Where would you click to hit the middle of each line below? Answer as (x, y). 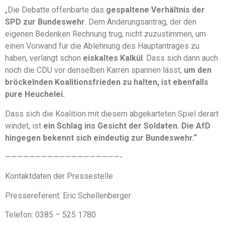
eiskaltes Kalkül (113, 58)
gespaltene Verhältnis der (155, 10)
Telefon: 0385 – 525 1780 (50, 215)
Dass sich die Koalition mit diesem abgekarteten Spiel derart (112, 114)
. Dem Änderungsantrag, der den (141, 22)
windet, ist (24, 126)
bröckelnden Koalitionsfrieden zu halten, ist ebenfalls (107, 82)
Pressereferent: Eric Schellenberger (68, 195)
